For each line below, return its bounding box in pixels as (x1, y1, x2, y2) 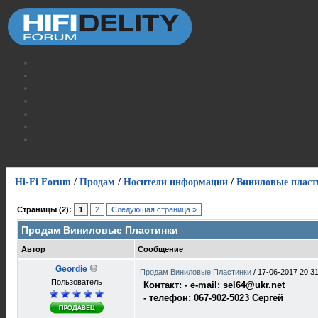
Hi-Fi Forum (15, 177, 71, 187)
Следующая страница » (111, 205, 197, 214)
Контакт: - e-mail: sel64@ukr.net (143, 280, 285, 290)
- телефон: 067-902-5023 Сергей (143, 292, 283, 303)
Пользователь (50, 278, 102, 286)
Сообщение (138, 245, 183, 253)
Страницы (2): (17, 205, 72, 214)
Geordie (55, 264, 87, 274)
